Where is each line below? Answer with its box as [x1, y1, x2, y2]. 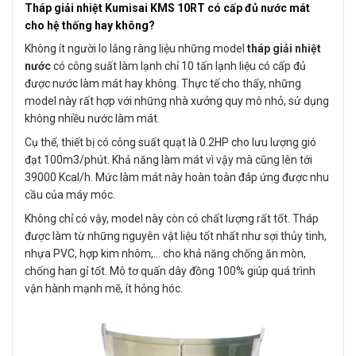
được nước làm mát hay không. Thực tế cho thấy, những [25, 76, 301, 90]
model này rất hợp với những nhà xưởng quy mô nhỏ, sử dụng [25, 94, 329, 107]
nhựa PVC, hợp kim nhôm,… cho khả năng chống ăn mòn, [25, 246, 306, 260]
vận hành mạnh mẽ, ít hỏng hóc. [25, 281, 183, 295]
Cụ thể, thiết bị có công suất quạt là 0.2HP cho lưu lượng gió [25, 135, 316, 149]
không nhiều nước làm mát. [25, 111, 160, 125]
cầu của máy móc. [25, 188, 115, 201]
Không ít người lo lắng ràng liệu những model [25, 41, 247, 55]
